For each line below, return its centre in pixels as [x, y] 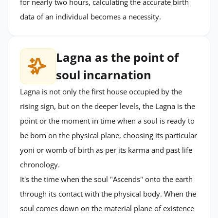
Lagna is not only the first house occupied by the [101, 91]
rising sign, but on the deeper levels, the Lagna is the [108, 106]
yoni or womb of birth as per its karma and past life [106, 150]
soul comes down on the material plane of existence [107, 208]
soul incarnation [104, 74]
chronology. [40, 164]
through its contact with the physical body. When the [108, 193]
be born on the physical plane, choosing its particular [109, 135]
